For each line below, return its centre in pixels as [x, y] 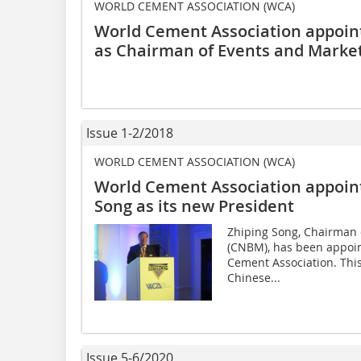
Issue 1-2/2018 [130, 133]
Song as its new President [194, 206]
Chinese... [253, 278]
